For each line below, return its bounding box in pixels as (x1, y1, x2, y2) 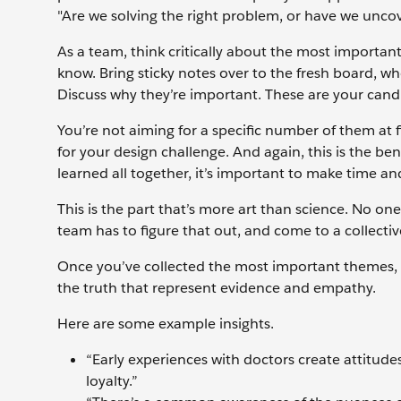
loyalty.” (86, 371, 138, 390)
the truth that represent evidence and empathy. (57, 277, 380, 297)
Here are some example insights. (57, 313, 274, 333)
